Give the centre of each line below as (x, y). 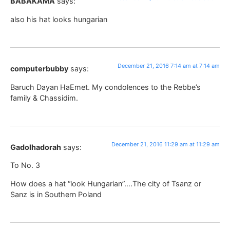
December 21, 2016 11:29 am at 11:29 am (166, 144)
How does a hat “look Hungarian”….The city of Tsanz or (106, 183)
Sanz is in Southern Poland (56, 194)
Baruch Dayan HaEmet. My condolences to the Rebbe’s (106, 87)
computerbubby (39, 69)
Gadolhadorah (36, 147)
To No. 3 (25, 165)
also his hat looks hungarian (59, 19)
